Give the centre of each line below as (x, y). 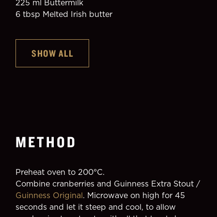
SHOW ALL (52, 53)
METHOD (46, 142)
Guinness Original (49, 195)
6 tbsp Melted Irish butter (64, 14)
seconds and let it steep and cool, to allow (96, 207)
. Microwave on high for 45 (134, 195)
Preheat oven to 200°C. (60, 172)
